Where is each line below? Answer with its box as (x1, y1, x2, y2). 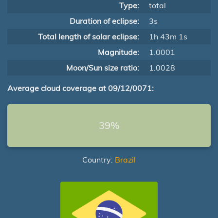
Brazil (115, 155, 136, 164)
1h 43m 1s (149, 32, 187, 41)
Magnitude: (98, 47, 139, 57)
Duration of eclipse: (70, 16, 139, 26)
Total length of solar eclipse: (38, 32, 139, 41)
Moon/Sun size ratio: (66, 63, 139, 73)
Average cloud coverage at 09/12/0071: (7, 83, 154, 93)
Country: (82, 155, 115, 164)
